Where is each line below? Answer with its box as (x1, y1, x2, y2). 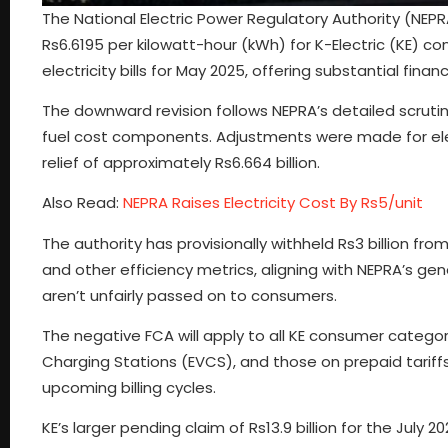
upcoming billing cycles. (42, 377, 216, 399)
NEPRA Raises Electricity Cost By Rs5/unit (123, 192, 423, 214)
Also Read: (42, 192, 123, 214)
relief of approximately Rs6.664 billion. (42, 151, 320, 173)
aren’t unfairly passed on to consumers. (42, 284, 337, 306)
